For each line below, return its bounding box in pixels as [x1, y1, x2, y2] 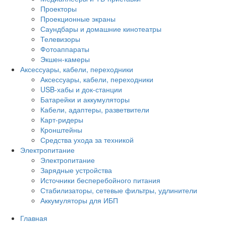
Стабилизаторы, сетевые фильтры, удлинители [40, 185, 197, 195]
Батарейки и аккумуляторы [40, 94, 130, 104]
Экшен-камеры [40, 53, 90, 64]
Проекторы [40, 3, 77, 14]
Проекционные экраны [40, 13, 116, 24]
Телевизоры [40, 33, 80, 44]
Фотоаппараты [40, 43, 89, 54]
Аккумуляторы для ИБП [40, 195, 118, 205]
